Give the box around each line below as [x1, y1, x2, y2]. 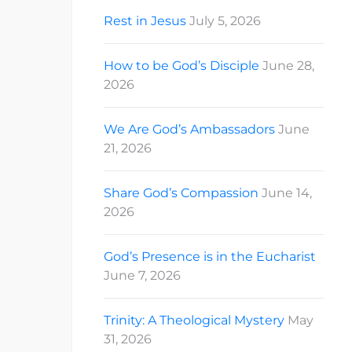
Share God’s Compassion [104, 185, 258, 201]
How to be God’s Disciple [104, 58, 259, 74]
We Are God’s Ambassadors [104, 122, 275, 137]
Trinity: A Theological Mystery [104, 313, 284, 328]
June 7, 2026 [104, 268, 181, 284]
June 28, [262, 58, 314, 74]
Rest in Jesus [104, 13, 186, 29]
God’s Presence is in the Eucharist [104, 249, 316, 265]
